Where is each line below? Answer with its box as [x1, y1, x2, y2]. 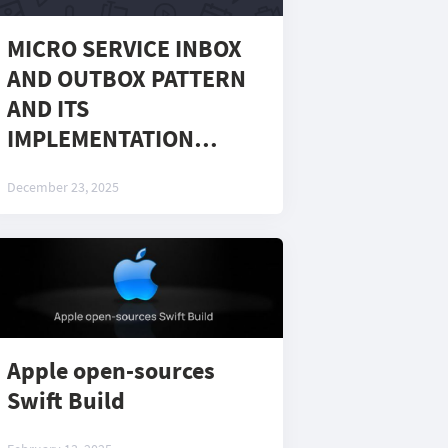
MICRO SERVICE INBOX [7, 33, 242, 64]
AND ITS [7, 93, 89, 124]
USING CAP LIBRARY [7, 153, 217, 184]
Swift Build [7, 385, 125, 416]
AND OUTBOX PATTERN [7, 63, 246, 94]
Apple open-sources [7, 355, 215, 386]
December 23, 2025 [7, 178, 119, 196]
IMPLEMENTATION [7, 123, 194, 154]
